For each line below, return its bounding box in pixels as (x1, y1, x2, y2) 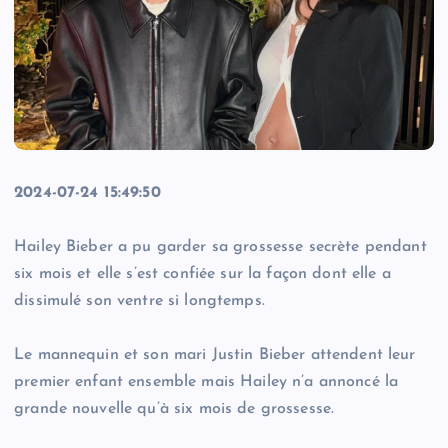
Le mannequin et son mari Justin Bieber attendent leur (14, 347, 416, 364)
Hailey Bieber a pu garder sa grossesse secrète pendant (14, 239, 427, 256)
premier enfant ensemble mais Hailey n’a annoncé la (14, 374, 399, 391)
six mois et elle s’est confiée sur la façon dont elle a (14, 266, 391, 283)
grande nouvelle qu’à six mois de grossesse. (14, 401, 335, 418)
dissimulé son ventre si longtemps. (14, 293, 265, 310)
